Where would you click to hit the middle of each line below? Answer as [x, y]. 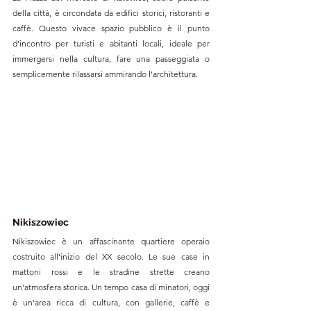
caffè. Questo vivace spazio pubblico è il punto [111, 28]
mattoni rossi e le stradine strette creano [111, 272]
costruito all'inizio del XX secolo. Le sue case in [111, 257]
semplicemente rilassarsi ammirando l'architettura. [105, 74]
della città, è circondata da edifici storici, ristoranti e [111, 12]
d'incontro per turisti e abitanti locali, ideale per [111, 43]
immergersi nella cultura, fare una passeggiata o [111, 58]
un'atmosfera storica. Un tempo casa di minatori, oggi [111, 287]
